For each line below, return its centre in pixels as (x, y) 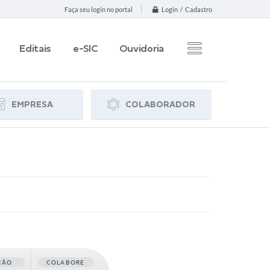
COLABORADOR (160, 104)
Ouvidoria (141, 48)
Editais (36, 48)
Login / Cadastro (187, 10)
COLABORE (65, 262)
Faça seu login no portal (99, 10)
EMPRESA (32, 104)
